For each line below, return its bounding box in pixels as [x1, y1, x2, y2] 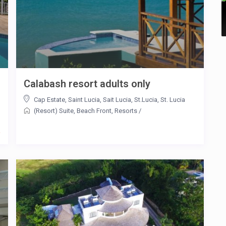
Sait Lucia [103, 95, 131, 103]
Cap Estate [34, 95, 65, 103]
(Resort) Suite [34, 106, 74, 115]
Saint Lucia [68, 95, 100, 103]
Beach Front [77, 106, 111, 115]
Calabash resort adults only [24, 77, 150, 90]
